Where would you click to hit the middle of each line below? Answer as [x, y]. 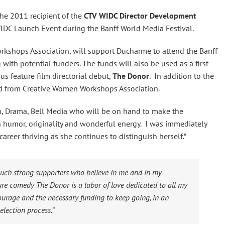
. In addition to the [182, 76]
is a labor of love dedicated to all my [128, 185]
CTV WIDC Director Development [140, 16]
